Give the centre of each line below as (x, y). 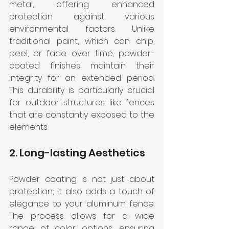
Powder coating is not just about (82, 179)
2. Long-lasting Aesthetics (77, 153)
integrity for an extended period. (82, 78)
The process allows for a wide (82, 216)
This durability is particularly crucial (82, 90)
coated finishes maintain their (82, 66)
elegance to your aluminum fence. (82, 204)
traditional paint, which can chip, (82, 41)
